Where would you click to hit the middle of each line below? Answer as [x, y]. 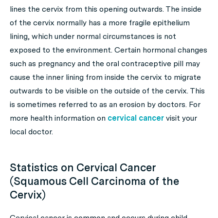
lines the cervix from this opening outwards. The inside [106, 9]
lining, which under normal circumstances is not [93, 36]
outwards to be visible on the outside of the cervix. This [107, 91]
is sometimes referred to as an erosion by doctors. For [105, 104]
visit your [181, 118]
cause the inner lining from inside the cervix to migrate [105, 77]
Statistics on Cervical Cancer [83, 167]
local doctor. [31, 132]
